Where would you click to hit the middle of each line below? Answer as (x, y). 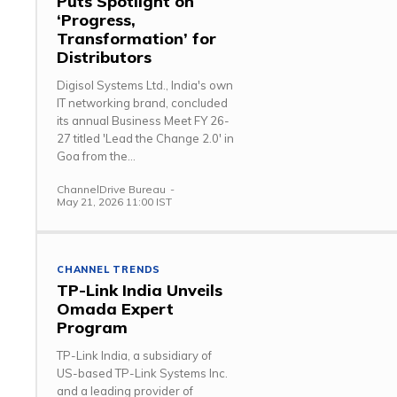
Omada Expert (115, 309)
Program (92, 328)
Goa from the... (96, 156)
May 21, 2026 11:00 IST (114, 201)
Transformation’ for (136, 38)
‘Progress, (96, 19)
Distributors (104, 57)
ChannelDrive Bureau (111, 189)
